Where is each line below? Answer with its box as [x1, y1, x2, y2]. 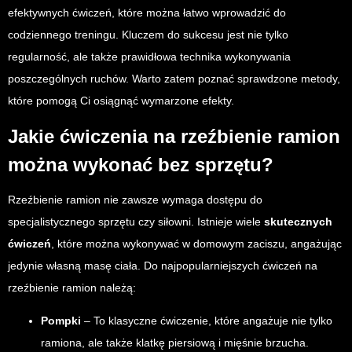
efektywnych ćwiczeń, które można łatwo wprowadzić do [8, 5, 286, 19]
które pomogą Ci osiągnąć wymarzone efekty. [8, 93, 234, 107]
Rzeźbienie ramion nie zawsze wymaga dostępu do [8, 192, 262, 206]
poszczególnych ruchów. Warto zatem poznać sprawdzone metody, [8, 71, 340, 85]
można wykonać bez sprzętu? [8, 153, 273, 175]
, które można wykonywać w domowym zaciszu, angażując [51, 236, 342, 250]
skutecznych [264, 214, 332, 228]
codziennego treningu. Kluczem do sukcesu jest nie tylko [8, 27, 288, 41]
